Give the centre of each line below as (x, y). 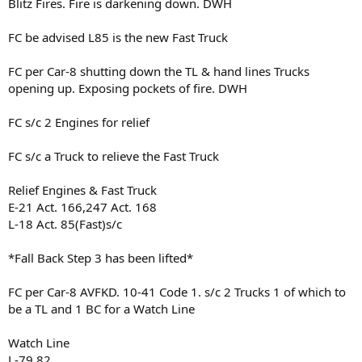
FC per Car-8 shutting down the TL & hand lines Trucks (159, 71)
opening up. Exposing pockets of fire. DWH (128, 88)
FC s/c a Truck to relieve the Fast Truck (114, 156)
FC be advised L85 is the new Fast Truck (118, 37)
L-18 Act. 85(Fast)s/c (65, 223)
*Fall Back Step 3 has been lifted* (101, 257)
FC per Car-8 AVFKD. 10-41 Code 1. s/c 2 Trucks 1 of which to (177, 291)
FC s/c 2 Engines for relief (79, 122)
